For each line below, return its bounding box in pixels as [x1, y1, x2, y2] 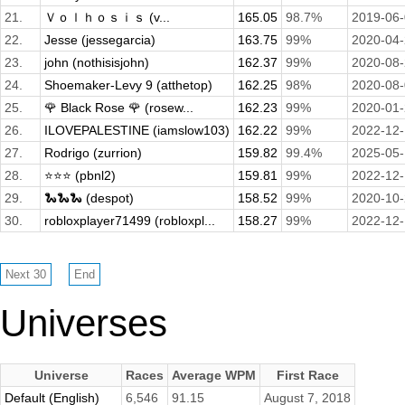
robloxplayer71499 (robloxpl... [44, 213, 215, 229]
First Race [276, 367, 339, 382]
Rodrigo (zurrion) [44, 146, 142, 161]
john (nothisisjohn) [44, 55, 149, 71]
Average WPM [172, 367, 256, 382]
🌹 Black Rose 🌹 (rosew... [44, 100, 193, 116]
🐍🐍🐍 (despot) [44, 191, 134, 206]
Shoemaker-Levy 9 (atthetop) [44, 78, 212, 93]
